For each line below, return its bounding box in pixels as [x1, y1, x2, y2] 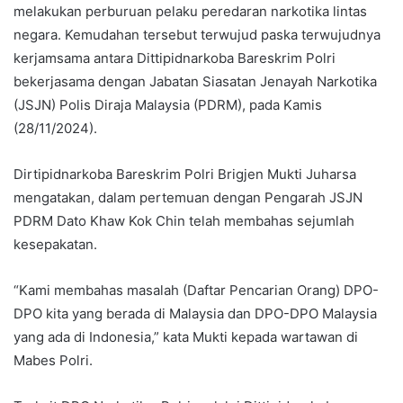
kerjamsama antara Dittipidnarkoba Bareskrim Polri [13, 49, 336, 67]
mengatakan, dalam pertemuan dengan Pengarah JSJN [13, 189, 363, 207]
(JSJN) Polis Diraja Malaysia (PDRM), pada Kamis [13, 96, 322, 114]
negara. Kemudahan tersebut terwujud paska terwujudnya [13, 26, 381, 44]
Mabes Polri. [13, 352, 93, 370]
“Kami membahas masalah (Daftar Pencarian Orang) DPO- [13, 282, 379, 300]
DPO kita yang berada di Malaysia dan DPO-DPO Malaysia [13, 305, 377, 323]
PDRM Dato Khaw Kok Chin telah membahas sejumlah [13, 212, 354, 230]
